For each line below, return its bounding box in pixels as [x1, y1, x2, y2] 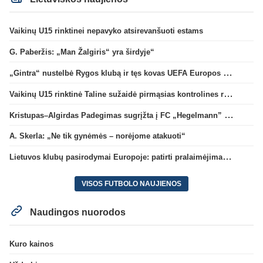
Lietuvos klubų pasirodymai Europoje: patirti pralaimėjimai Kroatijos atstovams [222, 151, 232, 162]
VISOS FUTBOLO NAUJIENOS [82, 179, 181, 188]
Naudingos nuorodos [28, 207, 126, 217]
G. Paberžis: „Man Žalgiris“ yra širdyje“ [9, 48, 154, 57]
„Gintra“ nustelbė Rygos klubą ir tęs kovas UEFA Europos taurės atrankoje [223, 67, 232, 77]
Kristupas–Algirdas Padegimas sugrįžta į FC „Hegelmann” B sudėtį [224, 109, 234, 120]
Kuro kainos [9, 240, 53, 249]
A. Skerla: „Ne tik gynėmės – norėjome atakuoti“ [9, 131, 186, 141]
